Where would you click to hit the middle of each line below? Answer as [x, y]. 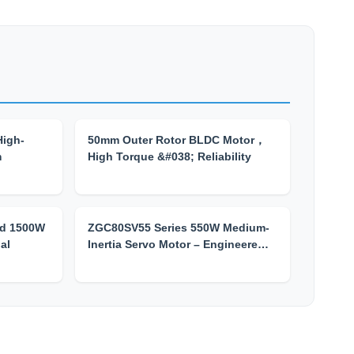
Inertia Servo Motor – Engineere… [178, 244]
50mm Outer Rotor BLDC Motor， [177, 140]
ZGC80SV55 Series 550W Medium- [179, 228]
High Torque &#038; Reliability [169, 156]
